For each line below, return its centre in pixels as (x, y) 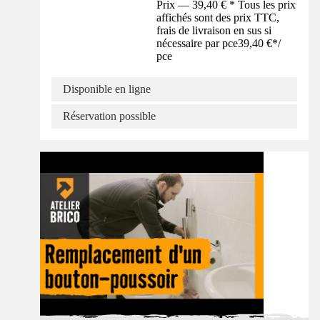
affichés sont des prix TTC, (218, 18)
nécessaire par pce (197, 44)
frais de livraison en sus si (214, 31)
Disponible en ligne (107, 89)
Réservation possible (109, 116)
